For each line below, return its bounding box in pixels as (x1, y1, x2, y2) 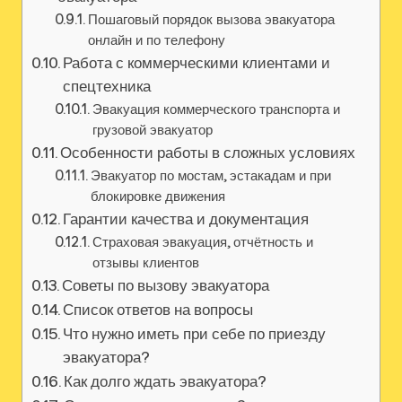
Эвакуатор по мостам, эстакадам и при (91, 168, 332, 184)
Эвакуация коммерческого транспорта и (92, 101, 341, 118)
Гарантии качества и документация (63, 210, 310, 228)
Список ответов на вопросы (63, 301, 254, 319)
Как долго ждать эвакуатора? (64, 372, 267, 390)
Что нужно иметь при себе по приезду (63, 325, 327, 343)
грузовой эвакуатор (92, 122, 214, 138)
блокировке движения (91, 188, 226, 205)
